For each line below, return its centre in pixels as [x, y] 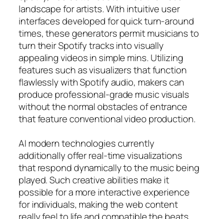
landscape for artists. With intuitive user [99, 9]
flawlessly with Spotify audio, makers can [101, 82]
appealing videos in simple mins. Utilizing [101, 57]
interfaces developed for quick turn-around [106, 21]
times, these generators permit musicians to [109, 33]
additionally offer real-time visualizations [100, 155]
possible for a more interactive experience [104, 192]
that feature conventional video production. [107, 119]
